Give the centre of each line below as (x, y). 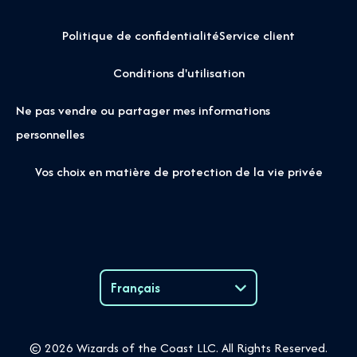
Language (134, 314)
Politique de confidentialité (141, 36)
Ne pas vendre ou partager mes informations (143, 111)
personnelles (50, 135)
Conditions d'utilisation (178, 73)
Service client (257, 36)
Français (135, 288)
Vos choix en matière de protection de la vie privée (178, 172)
